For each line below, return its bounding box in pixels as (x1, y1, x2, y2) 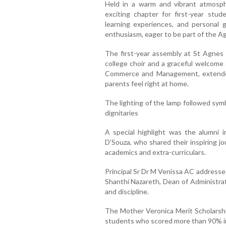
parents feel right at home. (104, 79, 189, 88)
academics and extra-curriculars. (104, 148, 206, 157)
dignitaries (104, 108, 138, 118)
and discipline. (104, 187, 149, 196)
